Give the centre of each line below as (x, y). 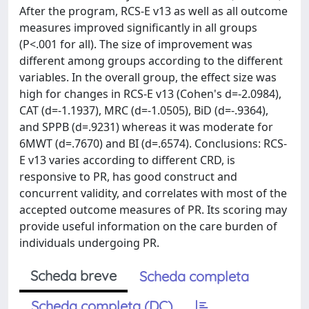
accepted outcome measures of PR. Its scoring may (153, 210)
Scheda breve (73, 276)
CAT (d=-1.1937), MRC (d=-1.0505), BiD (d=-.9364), (144, 110)
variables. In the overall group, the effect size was (148, 77)
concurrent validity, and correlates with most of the (153, 193)
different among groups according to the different (151, 61)
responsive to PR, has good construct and (128, 177)
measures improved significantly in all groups (138, 28)
